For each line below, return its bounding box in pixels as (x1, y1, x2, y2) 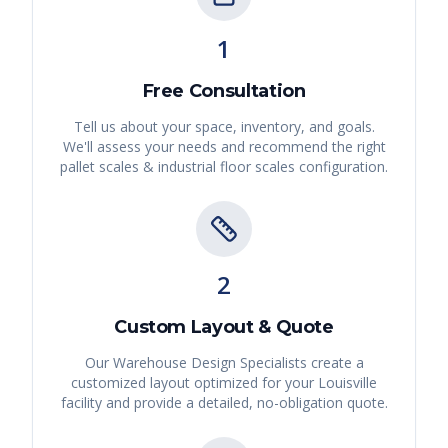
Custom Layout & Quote (114, 316, 334, 339)
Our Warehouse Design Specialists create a (84, 353, 364, 373)
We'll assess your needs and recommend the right (62, 137, 386, 157)
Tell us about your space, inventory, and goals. (73, 117, 375, 137)
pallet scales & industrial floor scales (60, 157, 295, 177)
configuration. (295, 157, 388, 177)
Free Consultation (142, 80, 306, 103)
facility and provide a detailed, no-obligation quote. (60, 393, 388, 413)
